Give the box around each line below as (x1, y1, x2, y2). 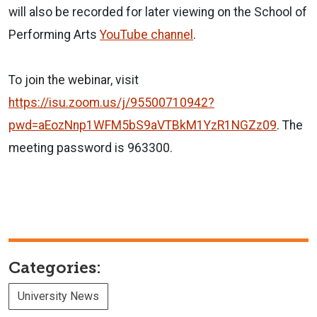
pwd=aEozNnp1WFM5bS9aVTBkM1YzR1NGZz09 (8, 117, 277, 132)
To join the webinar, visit (8, 72, 139, 87)
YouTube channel (100, 27, 193, 42)
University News (18, 289, 99, 303)
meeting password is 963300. (8, 140, 173, 155)
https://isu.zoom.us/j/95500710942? (8, 95, 214, 110)
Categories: (8, 258, 101, 277)
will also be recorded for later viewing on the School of (8, 4, 307, 19)
